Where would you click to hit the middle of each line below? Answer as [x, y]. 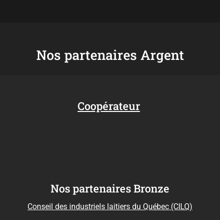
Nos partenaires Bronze [110, 189]
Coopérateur [109, 106]
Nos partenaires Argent [110, 55]
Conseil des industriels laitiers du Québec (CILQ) [110, 207]
